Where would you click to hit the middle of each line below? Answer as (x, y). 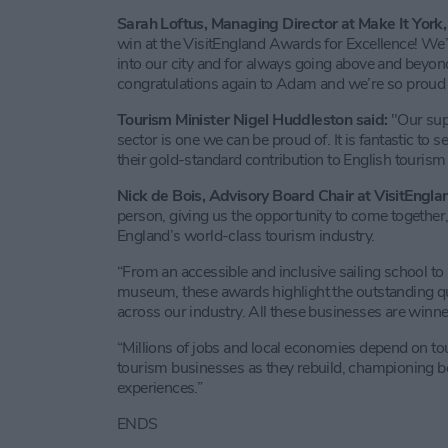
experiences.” (160, 387)
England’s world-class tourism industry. (246, 235)
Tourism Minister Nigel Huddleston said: (254, 119)
